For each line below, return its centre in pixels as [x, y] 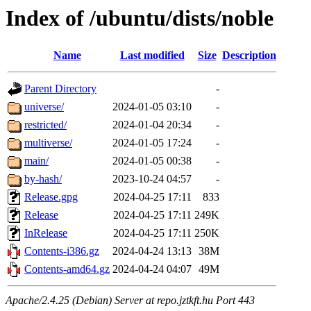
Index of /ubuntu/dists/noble [140, 18]
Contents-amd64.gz [67, 269]
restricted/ [45, 125]
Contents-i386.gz [62, 251]
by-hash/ [43, 179]
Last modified [152, 56]
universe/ [44, 107]
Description [249, 56]
